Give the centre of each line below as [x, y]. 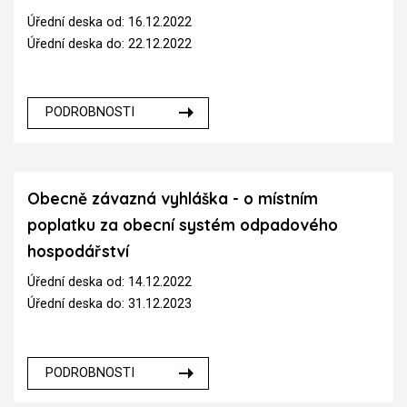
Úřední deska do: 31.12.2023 [109, 304]
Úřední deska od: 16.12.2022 [109, 22]
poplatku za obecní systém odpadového [183, 224]
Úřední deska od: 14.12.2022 [109, 283]
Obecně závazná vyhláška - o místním [173, 198]
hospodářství [78, 251]
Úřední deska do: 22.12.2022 [109, 44]
